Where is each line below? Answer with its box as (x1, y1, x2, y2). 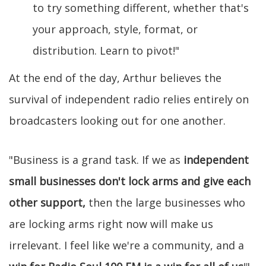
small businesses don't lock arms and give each (9, 173, 251, 188)
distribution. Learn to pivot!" (33, 43, 179, 58)
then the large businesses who (85, 195, 245, 210)
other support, (9, 195, 85, 210)
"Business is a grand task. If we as (9, 152, 183, 167)
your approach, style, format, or (33, 21, 198, 36)
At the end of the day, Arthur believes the (9, 70, 221, 85)
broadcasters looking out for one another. (9, 113, 226, 128)
